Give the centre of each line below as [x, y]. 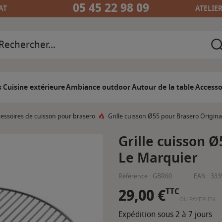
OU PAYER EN [197, 199]
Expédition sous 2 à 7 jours [165, 214]
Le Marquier [158, 158]
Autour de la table [163, 87]
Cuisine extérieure [34, 87]
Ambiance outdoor [98, 87]
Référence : [135, 176]
